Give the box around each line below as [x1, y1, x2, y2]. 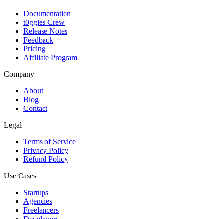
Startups [23, 188, 48, 197]
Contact [23, 104, 47, 113]
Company [4, 70, 34, 79]
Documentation [23, 9, 71, 18]
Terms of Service [23, 137, 76, 146]
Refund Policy [23, 155, 68, 164]
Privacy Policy [23, 146, 68, 155]
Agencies [23, 197, 52, 206]
